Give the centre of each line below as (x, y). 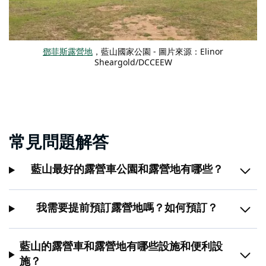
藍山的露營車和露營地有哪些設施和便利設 (121, 247)
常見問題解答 (59, 143)
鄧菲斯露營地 (68, 52)
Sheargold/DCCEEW (133, 62)
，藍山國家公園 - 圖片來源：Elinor (158, 52)
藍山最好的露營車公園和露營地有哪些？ (127, 170)
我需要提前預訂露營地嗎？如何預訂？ (127, 209)
